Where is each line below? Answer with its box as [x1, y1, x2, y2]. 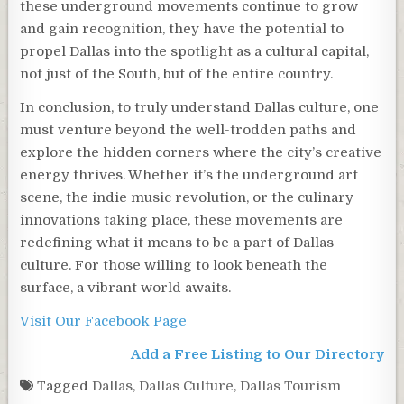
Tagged [33, 378, 93, 395]
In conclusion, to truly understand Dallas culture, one [20, 99, 380, 116]
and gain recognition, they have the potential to [20, 21, 344, 38]
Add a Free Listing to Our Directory [130, 346, 384, 363]
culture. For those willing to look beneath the [20, 257, 328, 274]
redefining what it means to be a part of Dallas [20, 234, 335, 252]
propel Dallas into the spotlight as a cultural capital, [20, 43, 370, 60]
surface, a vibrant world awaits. [20, 280, 232, 297]
